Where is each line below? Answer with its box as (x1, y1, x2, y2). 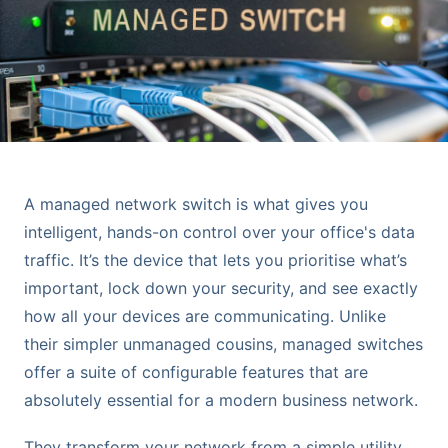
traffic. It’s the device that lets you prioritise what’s (24, 250, 407, 271)
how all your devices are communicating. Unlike (24, 306, 386, 327)
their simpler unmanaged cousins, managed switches (24, 334, 423, 355)
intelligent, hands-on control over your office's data (24, 222, 415, 243)
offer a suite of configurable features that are (24, 362, 368, 383)
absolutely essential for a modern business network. (24, 390, 418, 411)
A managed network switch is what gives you (24, 194, 368, 215)
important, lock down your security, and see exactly (24, 278, 418, 299)
